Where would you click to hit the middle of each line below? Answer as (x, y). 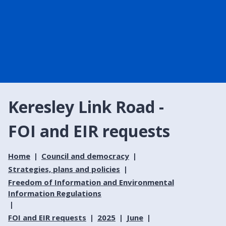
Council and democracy (85, 156)
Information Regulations (55, 193)
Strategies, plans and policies (64, 169)
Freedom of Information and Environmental (91, 182)
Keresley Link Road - (86, 106)
